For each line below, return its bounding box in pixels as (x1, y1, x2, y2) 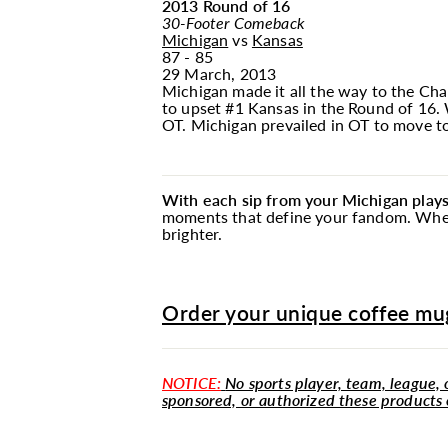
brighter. (162, 224, 223, 243)
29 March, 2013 (162, 64, 277, 83)
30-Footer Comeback (162, 13, 305, 32)
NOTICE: (162, 373, 222, 392)
